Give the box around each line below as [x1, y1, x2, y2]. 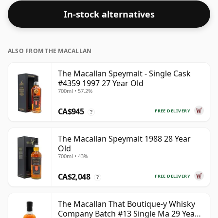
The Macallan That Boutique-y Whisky [58, 199, 195, 210]
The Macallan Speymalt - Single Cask [58, 68, 191, 79]
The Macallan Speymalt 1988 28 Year [58, 133, 191, 145]
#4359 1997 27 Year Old [58, 78, 144, 89]
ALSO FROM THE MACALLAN [8, 47, 92, 55]
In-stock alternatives [63, 8, 155, 20]
